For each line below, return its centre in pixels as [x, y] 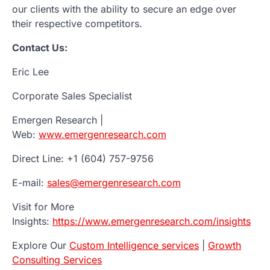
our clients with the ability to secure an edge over [124, 9]
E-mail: [30, 182]
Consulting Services [57, 259]
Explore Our [41, 245]
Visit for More [43, 206]
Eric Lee [30, 71]
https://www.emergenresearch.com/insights [152, 221]
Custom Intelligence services [134, 245]
